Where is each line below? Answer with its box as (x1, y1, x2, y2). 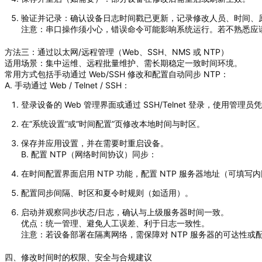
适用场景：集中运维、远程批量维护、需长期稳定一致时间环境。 (5, 57, 242, 68)
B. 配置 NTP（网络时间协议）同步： (21, 149, 157, 159)
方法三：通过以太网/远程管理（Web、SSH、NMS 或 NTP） (5, 46, 229, 57)
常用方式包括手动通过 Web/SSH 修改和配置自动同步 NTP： (5, 68, 229, 79)
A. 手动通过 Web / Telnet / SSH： (5, 80, 130, 90)
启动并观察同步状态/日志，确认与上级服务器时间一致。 (21, 206, 229, 217)
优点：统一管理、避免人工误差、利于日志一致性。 (21, 218, 209, 228)
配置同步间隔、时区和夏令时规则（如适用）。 (21, 187, 193, 198)
